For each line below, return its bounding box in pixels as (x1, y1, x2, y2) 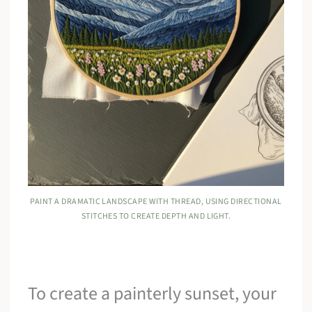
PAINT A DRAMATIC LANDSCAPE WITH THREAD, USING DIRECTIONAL (30, 196, 282, 208)
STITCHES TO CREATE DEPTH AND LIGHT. (81, 210, 231, 223)
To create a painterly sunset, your (28, 281, 277, 307)
